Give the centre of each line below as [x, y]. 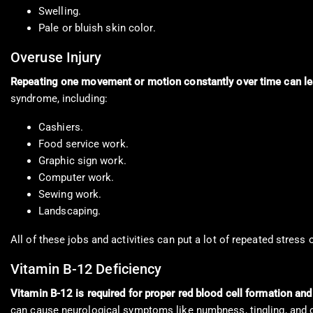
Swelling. [60, 12]
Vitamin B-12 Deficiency [86, 269]
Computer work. [77, 178]
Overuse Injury [56, 58]
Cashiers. [61, 128]
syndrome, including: [59, 99]
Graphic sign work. [82, 161]
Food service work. [83, 144]
